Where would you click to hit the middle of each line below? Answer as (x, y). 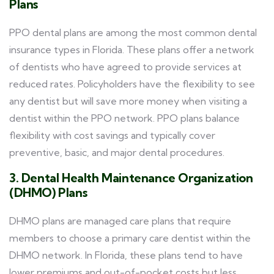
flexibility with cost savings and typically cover (112, 135)
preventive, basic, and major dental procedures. (117, 152)
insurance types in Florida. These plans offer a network (132, 50)
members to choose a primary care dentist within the (130, 238)
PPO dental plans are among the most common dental (133, 32)
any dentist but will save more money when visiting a (128, 101)
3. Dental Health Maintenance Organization (131, 178)
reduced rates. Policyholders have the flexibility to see (132, 84)
